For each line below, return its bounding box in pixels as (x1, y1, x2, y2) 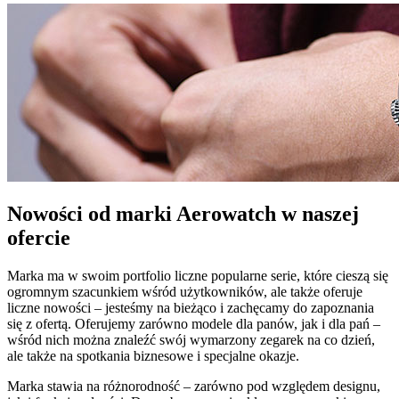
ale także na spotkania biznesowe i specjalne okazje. (7, 348, 299, 364)
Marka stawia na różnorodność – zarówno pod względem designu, (7, 379, 380, 395)
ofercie (7, 226, 70, 250)
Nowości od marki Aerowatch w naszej (7, 202, 359, 226)
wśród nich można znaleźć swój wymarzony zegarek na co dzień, (7, 332, 375, 348)
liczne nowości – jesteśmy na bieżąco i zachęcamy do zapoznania (7, 300, 374, 316)
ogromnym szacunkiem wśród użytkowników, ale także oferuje (7, 284, 362, 300)
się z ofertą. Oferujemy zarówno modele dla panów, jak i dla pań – (7, 316, 380, 332)
